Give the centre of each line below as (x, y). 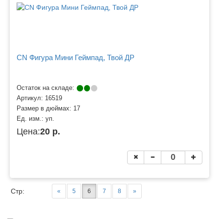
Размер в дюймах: (45, 109)
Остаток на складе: (46, 88)
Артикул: (31, 99)
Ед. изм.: (31, 119)
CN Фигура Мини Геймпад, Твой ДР (76, 57)
